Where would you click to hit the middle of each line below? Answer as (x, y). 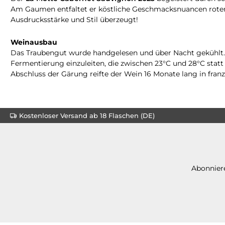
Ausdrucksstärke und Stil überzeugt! (74, 19)
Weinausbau (34, 42)
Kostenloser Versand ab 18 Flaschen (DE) (87, 115)
